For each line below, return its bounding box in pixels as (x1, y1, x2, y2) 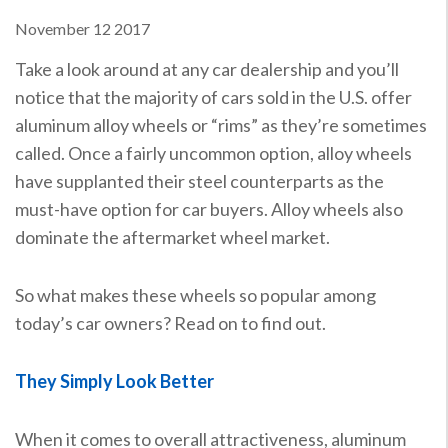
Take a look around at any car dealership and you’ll (14, 57, 399, 80)
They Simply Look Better (14, 369, 214, 392)
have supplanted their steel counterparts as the (14, 169, 384, 192)
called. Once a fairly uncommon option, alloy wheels (14, 141, 412, 164)
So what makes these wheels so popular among (14, 283, 376, 306)
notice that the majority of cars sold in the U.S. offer (14, 85, 412, 108)
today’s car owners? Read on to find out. (14, 311, 326, 334)
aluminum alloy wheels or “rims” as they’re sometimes (14, 113, 427, 136)
